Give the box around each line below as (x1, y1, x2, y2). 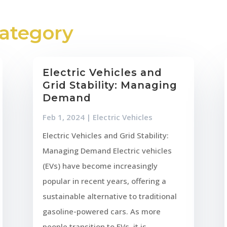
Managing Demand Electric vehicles (42, 145, 172, 156)
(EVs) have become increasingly (42, 160, 158, 171)
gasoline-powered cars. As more (42, 206, 161, 216)
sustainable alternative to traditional (42, 191, 177, 201)
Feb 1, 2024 (42, 111, 85, 122)
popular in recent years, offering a (42, 175, 166, 186)
